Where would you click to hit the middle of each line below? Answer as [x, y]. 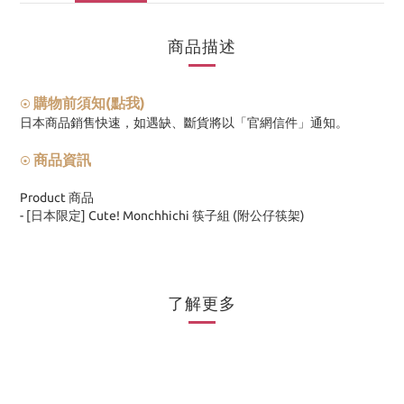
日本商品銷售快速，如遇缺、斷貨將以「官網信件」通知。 [184, 123]
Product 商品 [57, 197]
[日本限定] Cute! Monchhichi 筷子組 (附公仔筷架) [165, 216]
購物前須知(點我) [89, 103]
